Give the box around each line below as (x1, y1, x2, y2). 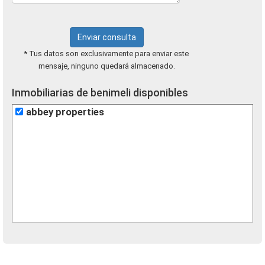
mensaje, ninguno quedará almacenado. (38, 62, 175, 70)
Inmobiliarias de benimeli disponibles (12, 86, 188, 99)
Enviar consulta (77, 33, 136, 42)
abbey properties (26, 106, 104, 118)
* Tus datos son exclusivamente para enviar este (24, 49, 189, 58)
